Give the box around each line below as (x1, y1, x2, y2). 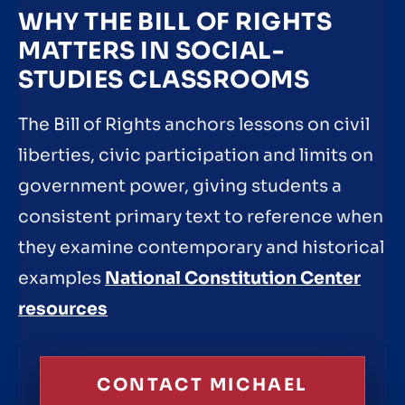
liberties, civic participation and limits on (18, 144, 373, 166)
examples (18, 267, 105, 289)
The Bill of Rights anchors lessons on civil (18, 113, 370, 136)
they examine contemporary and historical (18, 236, 384, 259)
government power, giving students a (18, 174, 342, 197)
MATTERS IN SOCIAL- (18, 35, 284, 66)
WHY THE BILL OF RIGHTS (18, 6, 332, 37)
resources (18, 297, 108, 320)
